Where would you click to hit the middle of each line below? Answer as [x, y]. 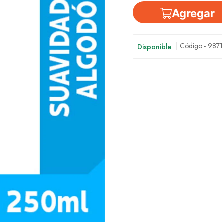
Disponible [155, 46]
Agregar [194, 13]
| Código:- [192, 46]
